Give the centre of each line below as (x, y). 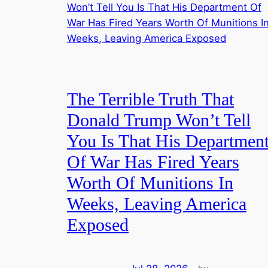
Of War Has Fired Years (153, 162)
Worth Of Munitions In (150, 183)
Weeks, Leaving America (157, 204)
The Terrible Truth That (150, 100)
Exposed (98, 225)
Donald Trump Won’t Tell (159, 121)
